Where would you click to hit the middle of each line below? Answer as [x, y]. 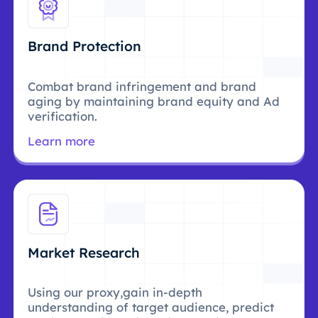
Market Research [84, 252]
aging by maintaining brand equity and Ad [154, 101]
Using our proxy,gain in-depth [115, 292]
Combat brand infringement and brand [142, 86]
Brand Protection [85, 46]
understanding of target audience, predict [151, 307]
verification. [63, 116]
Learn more [62, 141]
